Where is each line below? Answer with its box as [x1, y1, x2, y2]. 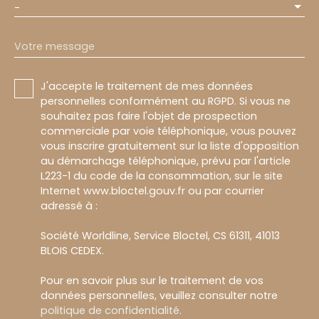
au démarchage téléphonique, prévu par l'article [41, 153, 291, 168]
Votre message [14, 38, 95, 53]
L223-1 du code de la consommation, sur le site [41, 168, 283, 183]
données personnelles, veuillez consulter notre [41, 288, 278, 303]
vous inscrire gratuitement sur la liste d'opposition [41, 138, 299, 153]
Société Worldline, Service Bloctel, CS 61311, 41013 [41, 228, 280, 243]
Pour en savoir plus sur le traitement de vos [41, 273, 263, 288]
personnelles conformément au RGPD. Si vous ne [41, 93, 291, 108]
